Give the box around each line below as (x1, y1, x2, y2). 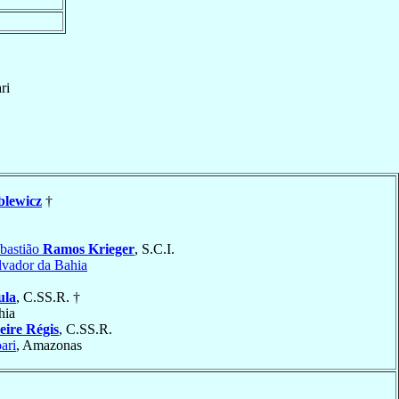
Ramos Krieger (43, 240, 134, 256)
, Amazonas (16, 337, 82, 353)
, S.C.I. (134, 240, 175, 256)
